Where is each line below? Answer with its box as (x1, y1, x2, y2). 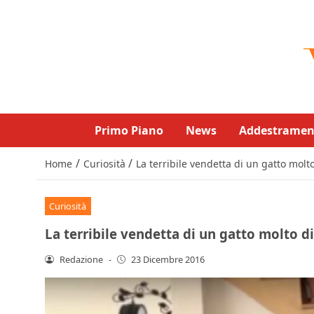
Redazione (59, 252, 103, 266)
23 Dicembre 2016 (131, 252, 205, 266)
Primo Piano (95, 123, 163, 138)
